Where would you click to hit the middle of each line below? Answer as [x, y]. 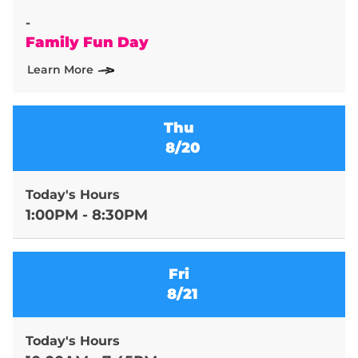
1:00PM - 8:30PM [87, 215]
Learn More [60, 69]
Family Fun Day [87, 42]
